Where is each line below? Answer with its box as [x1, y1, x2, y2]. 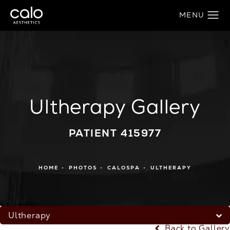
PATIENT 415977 [68, 126, 162, 140]
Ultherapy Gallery [29, 93, 201, 119]
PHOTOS [69, 164, 97, 171]
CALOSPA [107, 164, 140, 171]
